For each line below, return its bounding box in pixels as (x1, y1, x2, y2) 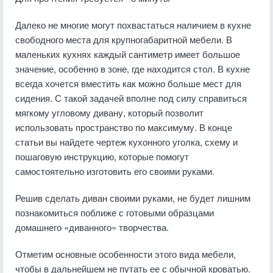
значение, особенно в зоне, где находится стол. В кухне (15, 62, 250, 75)
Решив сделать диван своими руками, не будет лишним (15, 191, 250, 204)
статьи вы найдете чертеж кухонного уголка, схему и (15, 135, 238, 148)
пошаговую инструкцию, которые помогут (15, 150, 189, 163)
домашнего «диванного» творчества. (15, 221, 169, 233)
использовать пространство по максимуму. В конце (15, 121, 232, 133)
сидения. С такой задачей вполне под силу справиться (15, 91, 247, 104)
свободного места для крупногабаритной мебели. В (15, 33, 232, 46)
